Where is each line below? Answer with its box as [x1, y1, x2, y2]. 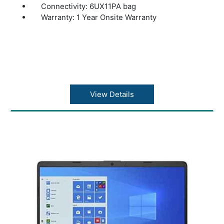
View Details [89, 89, 134, 99]
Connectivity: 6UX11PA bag [41, 1, 136, 11]
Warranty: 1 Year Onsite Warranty [41, 12, 157, 22]
